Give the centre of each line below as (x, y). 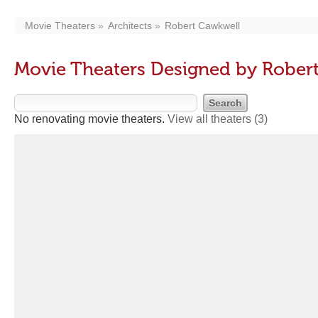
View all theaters (211, 119)
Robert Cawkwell (202, 26)
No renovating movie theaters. (91, 119)
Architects (130, 26)
